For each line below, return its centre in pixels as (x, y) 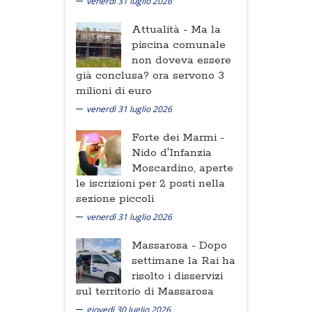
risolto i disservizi (177, 276)
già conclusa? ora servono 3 (150, 75)
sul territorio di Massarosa (145, 291)
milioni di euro (114, 91)
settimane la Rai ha (184, 260)
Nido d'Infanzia (172, 153)
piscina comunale (179, 45)
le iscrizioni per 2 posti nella (150, 183)
